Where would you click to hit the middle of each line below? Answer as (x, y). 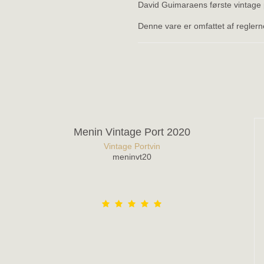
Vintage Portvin (132, 146)
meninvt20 (132, 156)
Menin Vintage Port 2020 (132, 132)
